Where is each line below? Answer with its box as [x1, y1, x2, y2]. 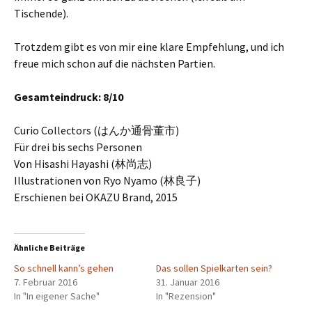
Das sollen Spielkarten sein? [156, 262, 272, 274]
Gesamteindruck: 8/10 [14, 90, 123, 104]
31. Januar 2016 [156, 276, 219, 288]
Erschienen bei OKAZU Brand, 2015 [14, 190, 178, 204]
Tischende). [14, 6, 68, 20]
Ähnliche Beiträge [14, 242, 85, 253]
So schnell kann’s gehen [14, 262, 114, 274]
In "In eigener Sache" [14, 290, 100, 302]
